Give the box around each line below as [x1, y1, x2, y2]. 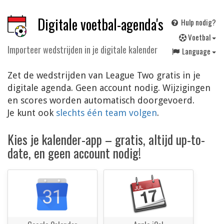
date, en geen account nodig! [7, 143, 141, 162]
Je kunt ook [7, 107, 56, 118]
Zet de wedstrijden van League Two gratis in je [7, 70, 200, 81]
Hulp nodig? [179, 16, 216, 27]
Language [182, 45, 212, 56]
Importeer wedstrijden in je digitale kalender [7, 42, 157, 56]
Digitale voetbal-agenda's [37, 14, 163, 34]
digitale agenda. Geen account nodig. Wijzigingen [7, 82, 210, 93]
